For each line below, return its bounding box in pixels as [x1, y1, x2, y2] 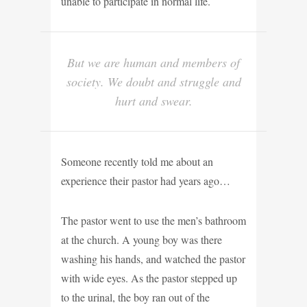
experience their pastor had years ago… [61, 173, 230, 188]
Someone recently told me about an [61, 153, 213, 169]
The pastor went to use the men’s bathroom [61, 212, 246, 228]
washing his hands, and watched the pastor [61, 251, 245, 266]
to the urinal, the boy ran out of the [61, 289, 210, 304]
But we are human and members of [67, 53, 240, 71]
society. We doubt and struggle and [66, 73, 241, 90]
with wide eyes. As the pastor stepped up [61, 270, 237, 285]
